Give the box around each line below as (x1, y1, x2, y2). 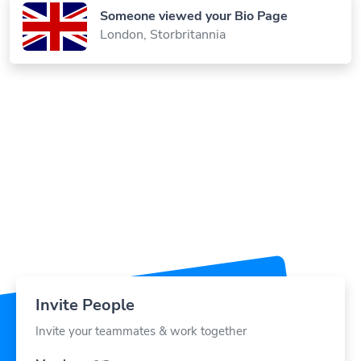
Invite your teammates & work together (35, 304, 247, 321)
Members (35, 337, 87, 354)
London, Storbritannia (100, 6, 226, 25)
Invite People (35, 275, 135, 297)
